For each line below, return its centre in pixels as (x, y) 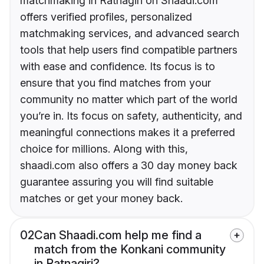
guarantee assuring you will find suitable (117, 182)
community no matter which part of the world (129, 100)
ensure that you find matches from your (115, 83)
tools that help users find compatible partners (129, 50)
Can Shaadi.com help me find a (118, 235)
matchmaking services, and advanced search (130, 34)
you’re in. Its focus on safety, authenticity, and (131, 116)
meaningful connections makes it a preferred (128, 133)
